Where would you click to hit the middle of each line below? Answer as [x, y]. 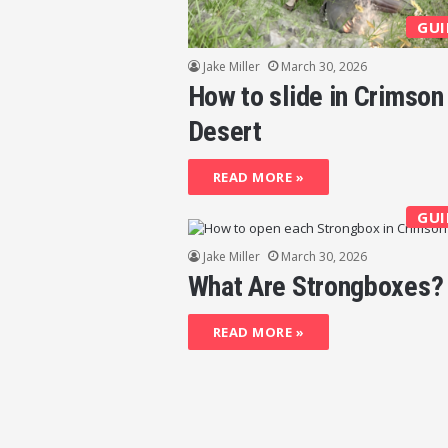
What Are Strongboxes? [315, 286]
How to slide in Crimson [315, 96]
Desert [224, 131]
